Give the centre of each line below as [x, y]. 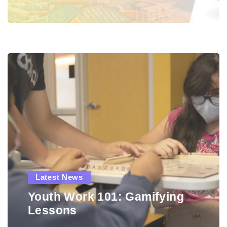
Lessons [52, 210]
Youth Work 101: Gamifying [106, 197]
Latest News [59, 177]
